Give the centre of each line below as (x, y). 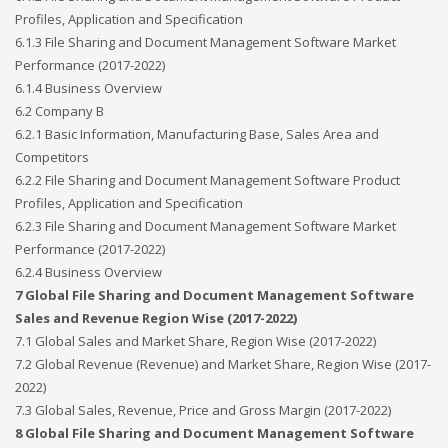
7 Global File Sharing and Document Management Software (214, 295)
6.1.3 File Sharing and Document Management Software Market (205, 42)
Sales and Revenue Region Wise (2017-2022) (156, 318)
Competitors (52, 157)
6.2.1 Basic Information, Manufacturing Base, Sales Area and (197, 134)
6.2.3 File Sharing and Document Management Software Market (205, 226)
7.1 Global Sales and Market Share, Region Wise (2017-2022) (195, 341)
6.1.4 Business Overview (88, 88)
